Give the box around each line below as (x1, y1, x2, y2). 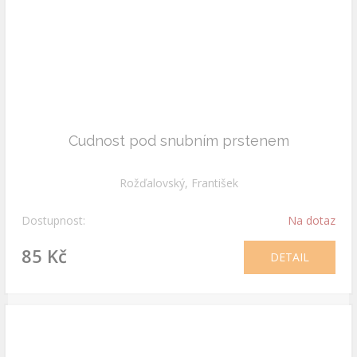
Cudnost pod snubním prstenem (68, 132, 289, 149)
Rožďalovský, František (119, 175, 238, 190)
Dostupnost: (22, 213, 85, 228)
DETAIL (270, 249, 309, 265)
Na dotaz (288, 213, 335, 228)
